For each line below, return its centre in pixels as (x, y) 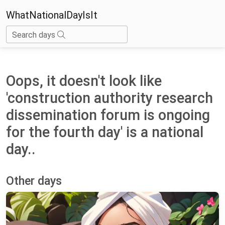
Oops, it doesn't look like (84, 81)
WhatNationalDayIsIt (52, 15)
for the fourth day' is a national (105, 132)
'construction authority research (109, 98)
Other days (34, 181)
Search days (35, 35)
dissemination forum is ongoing (108, 115)
